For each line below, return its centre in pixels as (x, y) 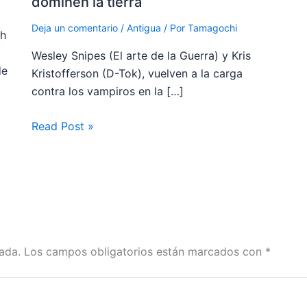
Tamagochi (212, 27)
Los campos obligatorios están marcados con (145, 252)
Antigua (144, 27)
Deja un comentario (74, 27)
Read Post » (62, 126)
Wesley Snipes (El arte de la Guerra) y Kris (141, 55)
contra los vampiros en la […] (107, 91)
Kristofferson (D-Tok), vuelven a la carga (137, 73)
